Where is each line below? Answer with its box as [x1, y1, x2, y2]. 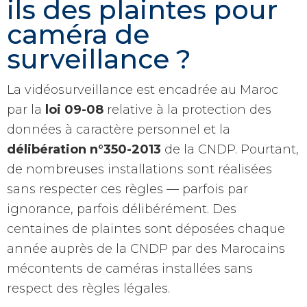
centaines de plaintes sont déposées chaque [7, 221, 285, 236]
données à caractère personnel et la [7, 121, 230, 137]
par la [7, 101, 45, 117]
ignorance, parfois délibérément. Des [7, 201, 236, 217]
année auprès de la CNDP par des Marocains [7, 241, 285, 256]
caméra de [7, 18, 149, 51]
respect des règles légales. [7, 280, 170, 296]
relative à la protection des [103, 101, 271, 117]
